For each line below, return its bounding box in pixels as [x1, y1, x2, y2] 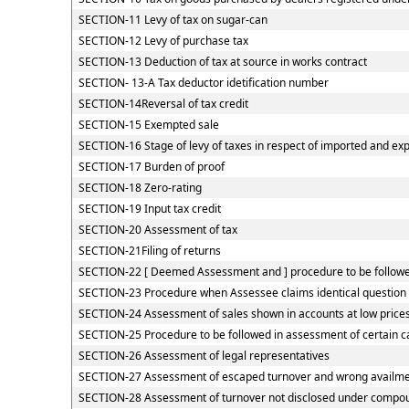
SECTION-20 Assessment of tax [78, 222, 237, 237]
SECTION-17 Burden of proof [78, 159, 225, 174]
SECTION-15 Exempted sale [78, 117, 219, 132]
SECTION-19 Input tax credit [78, 201, 221, 216]
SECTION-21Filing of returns [78, 243, 221, 258]
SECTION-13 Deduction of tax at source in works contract [78, 54, 367, 69]
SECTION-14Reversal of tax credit [78, 96, 248, 111]
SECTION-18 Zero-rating [78, 180, 202, 195]
